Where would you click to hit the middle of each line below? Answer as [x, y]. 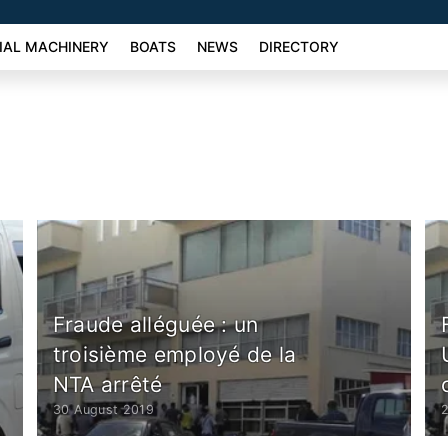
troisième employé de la [174, 354]
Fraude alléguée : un [155, 324]
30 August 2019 [103, 409]
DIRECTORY [298, 47]
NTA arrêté [107, 384]
